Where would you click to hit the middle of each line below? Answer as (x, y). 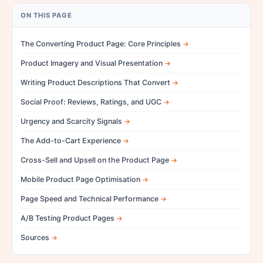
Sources (35, 237)
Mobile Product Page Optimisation (80, 179)
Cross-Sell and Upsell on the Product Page (95, 160)
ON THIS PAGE (46, 15)
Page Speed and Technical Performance (90, 198)
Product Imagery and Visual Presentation (92, 63)
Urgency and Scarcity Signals (71, 121)
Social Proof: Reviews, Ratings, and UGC (91, 102)
